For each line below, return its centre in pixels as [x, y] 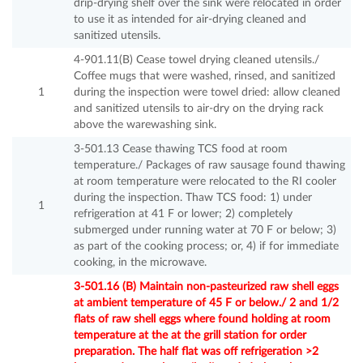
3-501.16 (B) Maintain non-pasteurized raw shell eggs [206, 287]
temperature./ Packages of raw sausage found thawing [209, 166]
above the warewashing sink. [145, 125]
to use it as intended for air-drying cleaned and [190, 20]
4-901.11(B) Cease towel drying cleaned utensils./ [196, 60]
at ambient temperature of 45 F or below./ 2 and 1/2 [206, 303]
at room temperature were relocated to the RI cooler [205, 182]
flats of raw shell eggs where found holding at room [202, 320]
